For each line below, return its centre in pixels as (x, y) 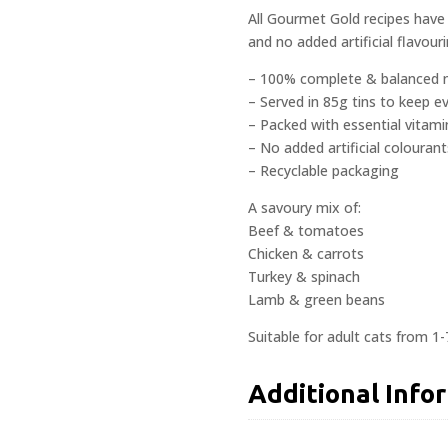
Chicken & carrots (306, 253)
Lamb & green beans (316, 299)
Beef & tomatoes (306, 230)
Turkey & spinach (304, 276)
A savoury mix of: (304, 207)
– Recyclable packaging (323, 170)
